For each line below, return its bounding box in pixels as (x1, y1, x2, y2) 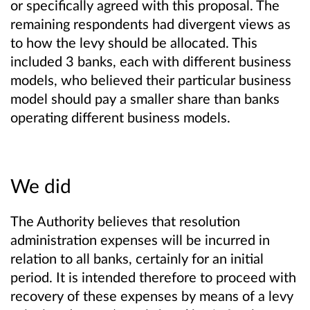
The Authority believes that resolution (10, 212, 240, 229)
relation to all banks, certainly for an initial (10, 249, 264, 266)
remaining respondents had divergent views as (10, 15, 291, 32)
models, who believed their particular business (10, 71, 291, 88)
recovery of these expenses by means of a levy (10, 286, 293, 304)
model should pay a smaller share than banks (10, 89, 280, 107)
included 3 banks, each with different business (10, 52, 291, 69)
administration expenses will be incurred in (10, 230, 270, 248)
